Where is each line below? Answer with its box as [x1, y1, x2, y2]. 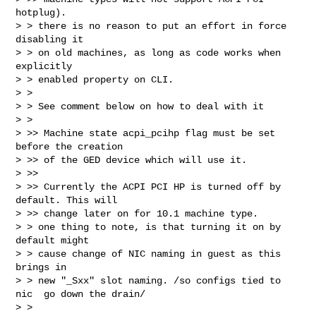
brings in [16, 261, 67, 273]
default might [16, 234, 90, 246]
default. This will [16, 194, 118, 206]
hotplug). [16, 6, 78, 18]
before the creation [16, 140, 123, 152]
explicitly [16, 60, 73, 72]
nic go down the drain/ [16, 288, 146, 300]
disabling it [16, 33, 84, 45]
